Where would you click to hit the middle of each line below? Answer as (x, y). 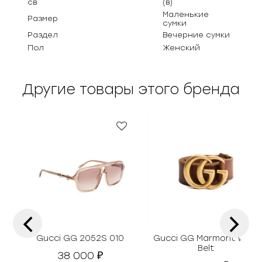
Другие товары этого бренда (131, 89)
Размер (43, 18)
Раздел (43, 35)
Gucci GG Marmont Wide (206, 238)
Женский (182, 47)
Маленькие (186, 14)
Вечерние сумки (196, 35)
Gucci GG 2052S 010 (80, 238)
